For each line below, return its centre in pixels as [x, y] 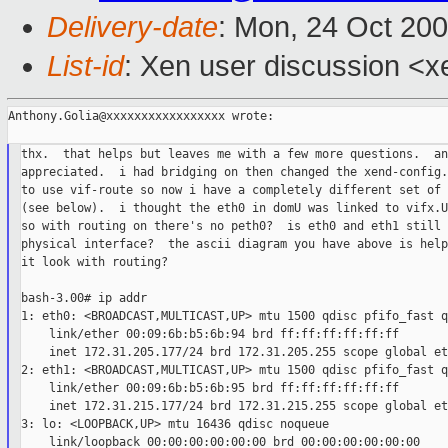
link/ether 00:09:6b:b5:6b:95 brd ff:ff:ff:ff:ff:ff [209, 388]
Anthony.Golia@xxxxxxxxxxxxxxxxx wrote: [141, 116]
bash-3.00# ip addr [83, 298]
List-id [85, 66]
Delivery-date [132, 27]
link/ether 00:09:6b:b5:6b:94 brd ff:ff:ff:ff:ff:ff [209, 334]
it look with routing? [94, 262]
